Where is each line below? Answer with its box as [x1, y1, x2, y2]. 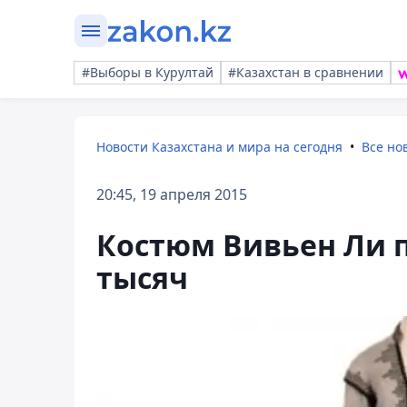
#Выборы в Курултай [82, 64, 213, 81]
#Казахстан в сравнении [228, 64, 383, 81]
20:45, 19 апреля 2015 [96, 184, 247, 204]
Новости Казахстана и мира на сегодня [96, 138, 342, 155]
